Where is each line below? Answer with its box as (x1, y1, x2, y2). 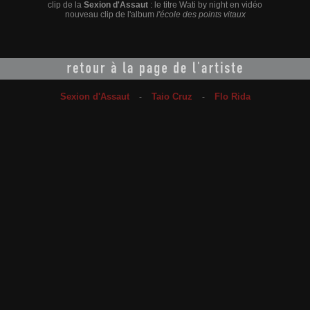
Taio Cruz (151, 91, 192, 102)
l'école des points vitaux (156, 10, 246, 19)
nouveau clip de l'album (64, 10, 156, 19)
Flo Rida (214, 91, 250, 102)
